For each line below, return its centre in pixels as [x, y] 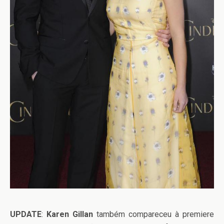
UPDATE [26, 214]
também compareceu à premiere [153, 214]
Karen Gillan [70, 214]
